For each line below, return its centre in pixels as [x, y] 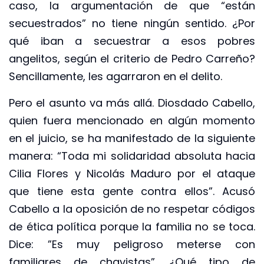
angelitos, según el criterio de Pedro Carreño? [132, 59]
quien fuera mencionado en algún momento [132, 120]
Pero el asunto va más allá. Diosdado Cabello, [132, 103]
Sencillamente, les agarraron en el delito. [115, 77]
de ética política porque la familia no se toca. [132, 226]
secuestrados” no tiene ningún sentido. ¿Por [132, 24]
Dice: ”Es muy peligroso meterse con [132, 244]
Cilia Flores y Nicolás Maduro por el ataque [132, 173]
